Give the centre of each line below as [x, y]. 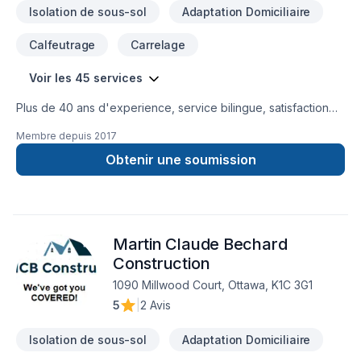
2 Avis [156, 305]
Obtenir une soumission [180, 160]
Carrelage [158, 45]
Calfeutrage [62, 45]
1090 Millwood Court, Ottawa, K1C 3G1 [213, 285]
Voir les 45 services [86, 78]
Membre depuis [54, 136]
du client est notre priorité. [86, 124]
